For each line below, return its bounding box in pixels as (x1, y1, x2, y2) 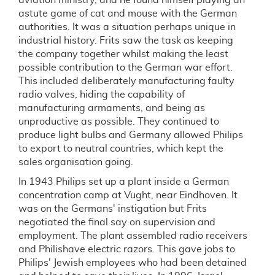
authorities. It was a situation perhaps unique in (18, 22, 236, 32)
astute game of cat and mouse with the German (18, 9, 237, 18)
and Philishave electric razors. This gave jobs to (18, 244, 235, 254)
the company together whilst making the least (18, 49, 228, 59)
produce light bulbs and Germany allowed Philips (18, 130, 243, 140)
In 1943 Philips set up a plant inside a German (18, 177, 229, 187)
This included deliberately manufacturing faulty (18, 76, 234, 86)
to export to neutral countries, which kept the (18, 144, 223, 153)
